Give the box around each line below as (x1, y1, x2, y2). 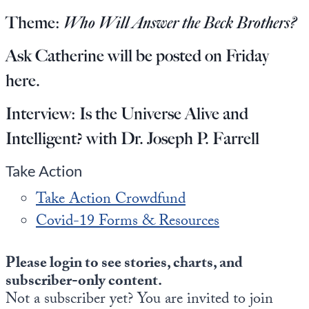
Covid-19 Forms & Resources (36, 210, 219, 235)
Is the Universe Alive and (79, 103, 248, 123)
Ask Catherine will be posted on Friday (6, 46, 269, 66)
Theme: (6, 12, 63, 32)
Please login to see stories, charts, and (6, 252, 243, 277)
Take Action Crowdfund (36, 188, 186, 213)
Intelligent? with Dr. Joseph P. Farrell (6, 128, 259, 148)
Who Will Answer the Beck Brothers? (63, 12, 297, 33)
